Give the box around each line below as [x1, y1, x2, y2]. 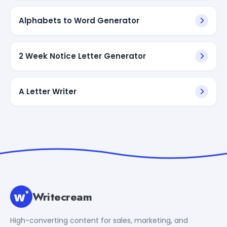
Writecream [32, 188, 92, 205]
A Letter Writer [19, 86, 77, 97]
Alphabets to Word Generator [19, 15, 139, 26]
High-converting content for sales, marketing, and [10, 215, 188, 225]
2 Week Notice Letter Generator [19, 50, 146, 61]
